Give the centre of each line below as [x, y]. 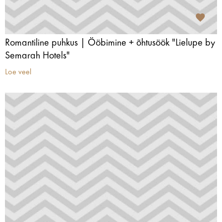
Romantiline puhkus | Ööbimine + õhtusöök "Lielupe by [110, 43]
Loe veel [18, 72]
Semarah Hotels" [37, 56]
